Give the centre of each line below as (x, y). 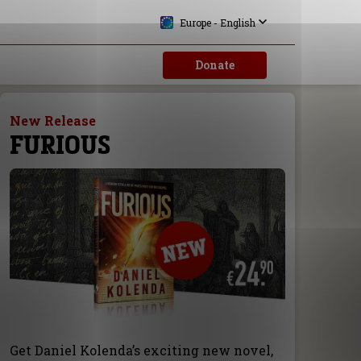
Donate (214, 65)
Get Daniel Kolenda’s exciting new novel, (141, 350)
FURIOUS (60, 144)
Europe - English (217, 23)
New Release (52, 120)
